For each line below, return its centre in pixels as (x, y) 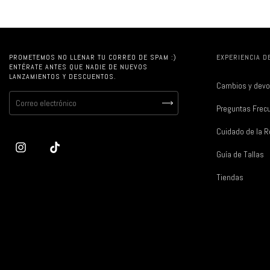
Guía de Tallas (240, 155)
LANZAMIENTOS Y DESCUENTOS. (63, 77)
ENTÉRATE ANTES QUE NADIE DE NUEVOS (78, 67)
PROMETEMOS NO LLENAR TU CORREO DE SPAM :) (93, 58)
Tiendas (230, 177)
